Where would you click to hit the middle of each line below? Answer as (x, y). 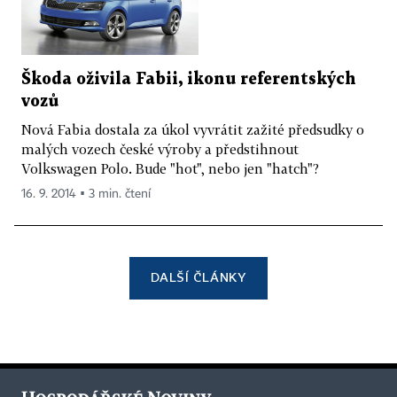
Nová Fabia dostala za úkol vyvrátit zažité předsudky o (193, 129)
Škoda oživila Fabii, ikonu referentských (189, 79)
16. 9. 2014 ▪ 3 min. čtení (86, 194)
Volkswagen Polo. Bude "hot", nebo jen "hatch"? (170, 168)
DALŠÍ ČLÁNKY (198, 276)
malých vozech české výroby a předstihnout (160, 148)
